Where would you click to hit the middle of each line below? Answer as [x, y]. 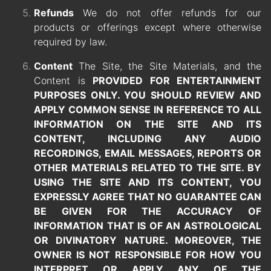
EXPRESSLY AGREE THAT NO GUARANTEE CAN [148, 197]
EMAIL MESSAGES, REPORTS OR [183, 153]
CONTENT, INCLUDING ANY [132, 139]
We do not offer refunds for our [168, 13]
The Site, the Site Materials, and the [167, 66]
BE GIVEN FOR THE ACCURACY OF [148, 211]
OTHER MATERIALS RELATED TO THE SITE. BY [148, 168]
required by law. [70, 42]
